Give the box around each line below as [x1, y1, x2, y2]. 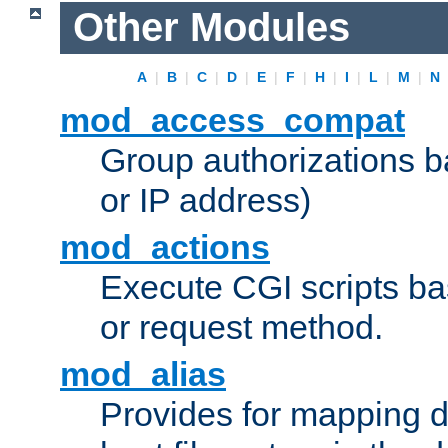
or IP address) [100, 181, 311, 220]
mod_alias [60, 355, 226, 394]
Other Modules [72, 5, 350, 50]
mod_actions [60, 228, 270, 267]
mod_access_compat [60, 101, 405, 140]
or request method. [100, 308, 383, 347]
